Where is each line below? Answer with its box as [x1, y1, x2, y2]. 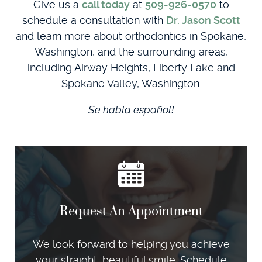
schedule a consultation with [22, 14, 166, 27]
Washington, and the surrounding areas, [34, 46, 228, 58]
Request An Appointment [59, 204, 203, 220]
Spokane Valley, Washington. [61, 77, 201, 90]
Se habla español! [88, 104, 174, 116]
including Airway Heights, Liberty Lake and [27, 61, 235, 74]
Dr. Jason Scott [166, 14, 240, 27]
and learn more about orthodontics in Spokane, [16, 30, 246, 43]
